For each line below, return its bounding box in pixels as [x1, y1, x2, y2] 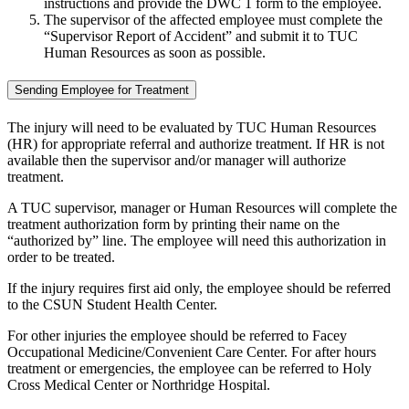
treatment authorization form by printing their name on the [7, 215, 340, 232]
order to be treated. [7, 248, 115, 265]
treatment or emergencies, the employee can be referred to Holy [7, 360, 372, 376]
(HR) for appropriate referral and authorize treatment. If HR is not [7, 135, 384, 152]
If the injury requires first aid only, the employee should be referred [7, 279, 391, 296]
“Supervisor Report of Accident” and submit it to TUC [44, 28, 358, 45]
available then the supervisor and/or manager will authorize [7, 152, 346, 168]
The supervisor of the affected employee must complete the [44, 12, 383, 28]
